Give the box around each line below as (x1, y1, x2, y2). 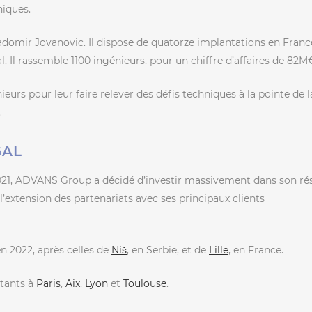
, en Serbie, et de (127, 243, 209, 256)
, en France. (228, 243, 283, 256)
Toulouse (123, 276, 166, 290)
